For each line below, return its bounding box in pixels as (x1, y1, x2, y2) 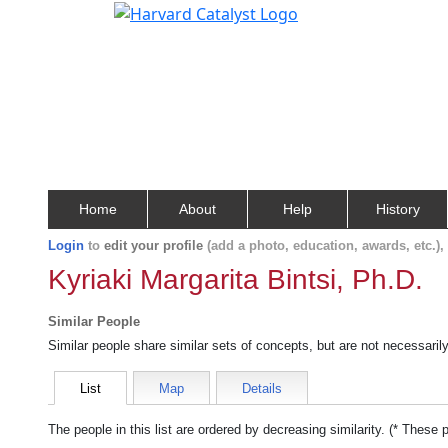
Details (242, 381, 282, 396)
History (375, 201, 420, 217)
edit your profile (104, 238, 203, 253)
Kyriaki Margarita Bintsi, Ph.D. (48, 264, 423, 295)
